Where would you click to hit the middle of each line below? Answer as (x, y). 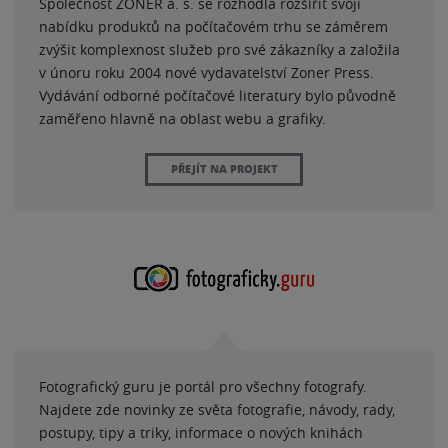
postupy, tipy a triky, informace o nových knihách (201, 432)
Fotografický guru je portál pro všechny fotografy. (203, 386)
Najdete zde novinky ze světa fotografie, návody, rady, (217, 409)
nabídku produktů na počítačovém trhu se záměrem (213, 26)
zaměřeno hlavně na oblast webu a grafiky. (182, 118)
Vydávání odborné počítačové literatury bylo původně (217, 95)
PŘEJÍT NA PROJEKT (224, 169)
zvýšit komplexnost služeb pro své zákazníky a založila (219, 49)
